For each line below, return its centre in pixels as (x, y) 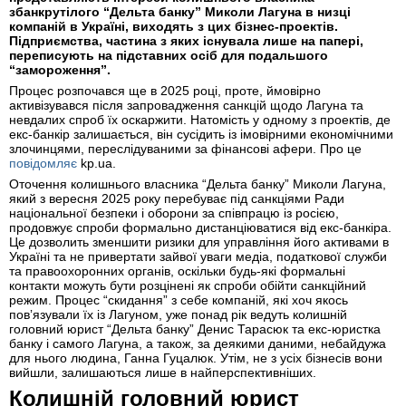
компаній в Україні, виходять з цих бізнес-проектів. (174, 26)
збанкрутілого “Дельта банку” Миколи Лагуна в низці (180, 11)
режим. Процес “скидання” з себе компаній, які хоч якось (179, 300)
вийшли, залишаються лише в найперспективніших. (163, 372)
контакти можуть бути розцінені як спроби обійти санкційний (188, 285)
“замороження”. (60, 69)
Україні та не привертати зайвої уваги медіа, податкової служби (198, 256)
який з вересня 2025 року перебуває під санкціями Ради (177, 198)
